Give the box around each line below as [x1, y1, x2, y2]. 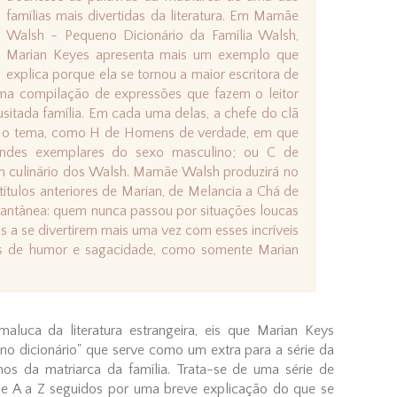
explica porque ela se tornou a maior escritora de [6, 66, 299, 82]
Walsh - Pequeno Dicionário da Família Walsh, [6, 27, 299, 43]
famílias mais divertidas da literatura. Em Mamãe [6, 7, 299, 24]
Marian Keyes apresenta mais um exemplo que [6, 46, 299, 63]
